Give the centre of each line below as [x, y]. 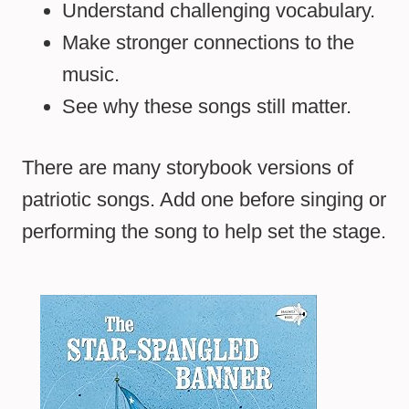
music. [91, 75]
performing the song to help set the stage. [204, 232]
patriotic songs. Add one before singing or [204, 200]
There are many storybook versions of [188, 168]
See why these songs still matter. [207, 107]
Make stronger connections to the [208, 43]
